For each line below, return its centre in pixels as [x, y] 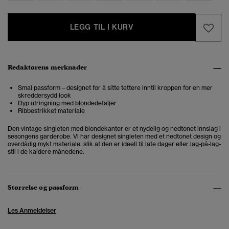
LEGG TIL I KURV [101, 27]
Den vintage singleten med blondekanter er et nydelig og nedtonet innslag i [114, 129]
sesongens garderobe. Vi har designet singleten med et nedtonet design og [114, 136]
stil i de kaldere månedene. [46, 152]
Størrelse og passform [43, 188]
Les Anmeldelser [32, 211]
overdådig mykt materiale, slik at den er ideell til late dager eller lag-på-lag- [114, 144]
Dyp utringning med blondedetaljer [67, 103]
